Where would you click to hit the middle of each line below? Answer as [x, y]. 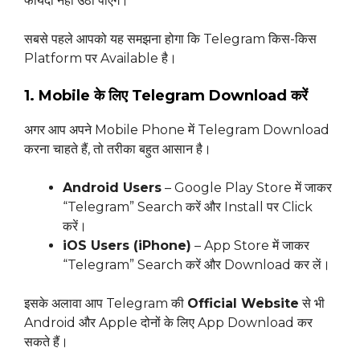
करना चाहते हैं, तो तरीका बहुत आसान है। [118, 149]
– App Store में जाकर [250, 246]
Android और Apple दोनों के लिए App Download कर [168, 323]
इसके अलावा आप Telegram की [106, 304]
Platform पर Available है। [100, 59]
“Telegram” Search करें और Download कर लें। [196, 265]
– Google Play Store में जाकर [247, 188]
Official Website [243, 304]
